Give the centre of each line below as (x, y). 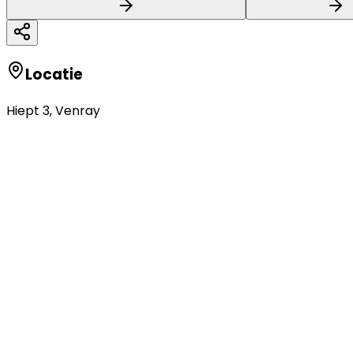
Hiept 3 (28, 111)
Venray (78, 111)
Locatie (54, 75)
